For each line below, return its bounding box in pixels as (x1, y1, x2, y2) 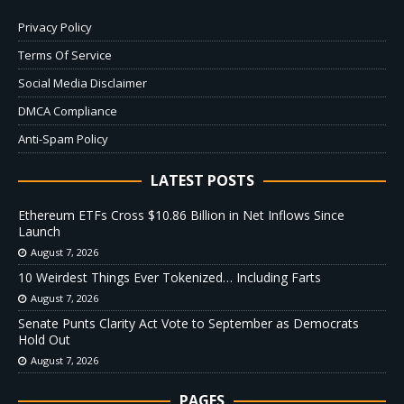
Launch (18, 223, 60, 241)
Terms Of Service (18, 47, 112, 64)
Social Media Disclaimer (18, 75, 147, 92)
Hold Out (18, 331, 70, 349)
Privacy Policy (18, 19, 92, 36)
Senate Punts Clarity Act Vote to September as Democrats (18, 315, 359, 333)
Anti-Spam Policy (18, 131, 108, 148)
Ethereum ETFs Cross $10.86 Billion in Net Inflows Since (18, 207, 344, 225)
